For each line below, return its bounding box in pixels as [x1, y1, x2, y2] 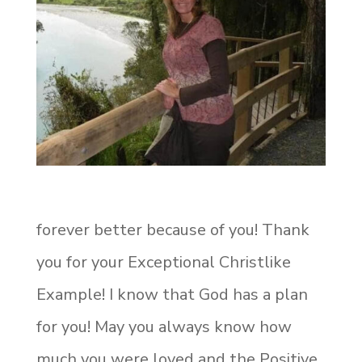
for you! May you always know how [36, 315, 292, 338]
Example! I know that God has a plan [36, 283, 308, 305]
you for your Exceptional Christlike [36, 250, 291, 273]
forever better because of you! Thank [36, 218, 309, 241]
